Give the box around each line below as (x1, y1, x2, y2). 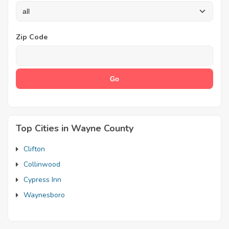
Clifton (24, 144, 45, 154)
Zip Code (16, 32, 48, 42)
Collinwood (24, 159, 60, 170)
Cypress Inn (24, 175, 61, 185)
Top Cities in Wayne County (16, 122, 133, 135)
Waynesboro (24, 190, 65, 200)
